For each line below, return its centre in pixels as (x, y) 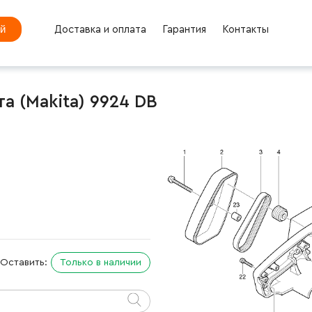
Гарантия (184, 29)
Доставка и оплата (100, 29)
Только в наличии (101, 262)
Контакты (245, 29)
